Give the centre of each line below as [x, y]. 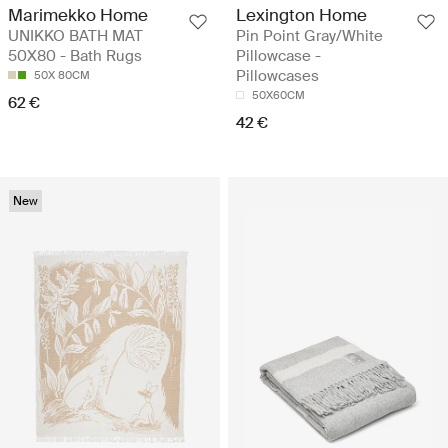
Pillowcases [277, 75]
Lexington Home [301, 14]
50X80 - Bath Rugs [75, 55]
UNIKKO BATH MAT [75, 35]
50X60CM [278, 94]
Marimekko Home [78, 14]
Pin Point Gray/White [309, 35]
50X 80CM [62, 74]
